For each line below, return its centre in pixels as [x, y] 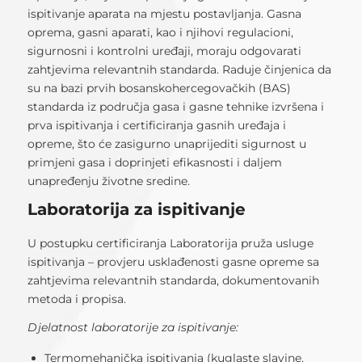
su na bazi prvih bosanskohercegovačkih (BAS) [159, 88]
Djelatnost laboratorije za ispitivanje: [133, 327]
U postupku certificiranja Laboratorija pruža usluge [170, 243]
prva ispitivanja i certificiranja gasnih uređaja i [156, 126]
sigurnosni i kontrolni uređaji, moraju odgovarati [164, 51]
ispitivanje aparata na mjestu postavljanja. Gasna [164, 14]
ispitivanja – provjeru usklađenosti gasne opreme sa [173, 261]
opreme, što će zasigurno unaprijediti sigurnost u [166, 144]
